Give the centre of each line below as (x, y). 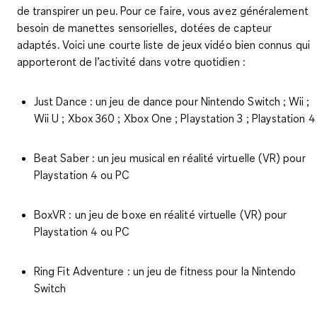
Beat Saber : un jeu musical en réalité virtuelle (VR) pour (170, 158)
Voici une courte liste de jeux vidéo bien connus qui (186, 45)
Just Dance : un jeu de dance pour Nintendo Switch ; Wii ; (172, 102)
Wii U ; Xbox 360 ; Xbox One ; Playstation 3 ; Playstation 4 (175, 119)
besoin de (42, 28)
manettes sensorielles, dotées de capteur (170, 28)
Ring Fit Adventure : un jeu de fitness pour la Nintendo (165, 271)
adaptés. (40, 45)
